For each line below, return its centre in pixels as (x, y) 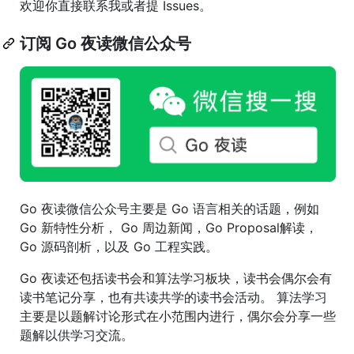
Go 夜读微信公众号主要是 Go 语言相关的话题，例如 (169, 208)
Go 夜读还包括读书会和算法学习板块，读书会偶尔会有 (176, 278)
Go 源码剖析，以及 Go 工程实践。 (119, 246)
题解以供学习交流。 (77, 335)
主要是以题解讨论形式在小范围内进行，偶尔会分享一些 (178, 316)
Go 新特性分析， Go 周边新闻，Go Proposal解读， (169, 227)
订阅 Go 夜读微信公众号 (105, 43)
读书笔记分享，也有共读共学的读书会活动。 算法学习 (173, 297)
